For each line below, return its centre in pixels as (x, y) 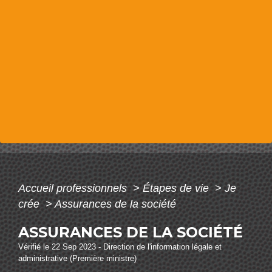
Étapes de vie (177, 188)
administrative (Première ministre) (77, 258)
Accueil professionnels (74, 188)
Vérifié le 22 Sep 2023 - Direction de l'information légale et (120, 247)
